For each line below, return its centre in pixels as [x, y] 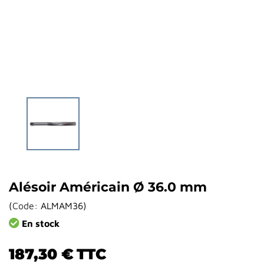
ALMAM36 [62, 206]
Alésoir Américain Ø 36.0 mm [108, 187]
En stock [39, 224]
